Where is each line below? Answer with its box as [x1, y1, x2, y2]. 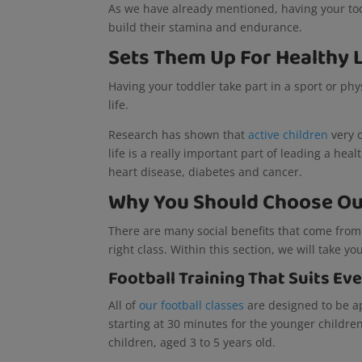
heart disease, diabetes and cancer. [108, 163, 306, 179]
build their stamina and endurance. [108, 19, 306, 35]
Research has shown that [108, 126, 249, 142]
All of [108, 297, 140, 313]
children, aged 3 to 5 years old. [108, 334, 280, 350]
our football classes [139, 297, 245, 313]
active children [248, 126, 329, 142]
